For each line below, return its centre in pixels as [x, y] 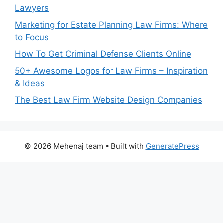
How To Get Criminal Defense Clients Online [103, 54]
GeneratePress [172, 146]
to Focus [32, 37]
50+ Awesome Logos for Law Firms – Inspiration [111, 70]
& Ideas [30, 83]
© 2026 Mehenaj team [63, 146]
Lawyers [32, 8]
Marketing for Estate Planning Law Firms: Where [111, 25]
